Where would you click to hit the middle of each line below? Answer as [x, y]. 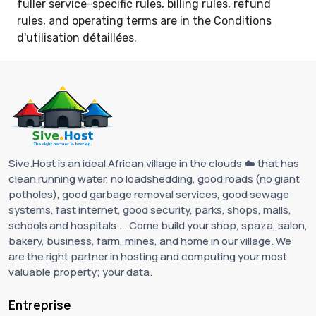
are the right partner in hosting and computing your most [148, 256]
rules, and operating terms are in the [115, 21]
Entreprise [40, 305]
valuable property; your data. [80, 272]
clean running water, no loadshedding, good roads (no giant [154, 178]
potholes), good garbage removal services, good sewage [149, 194]
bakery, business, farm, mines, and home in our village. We [150, 241]
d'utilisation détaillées [75, 38]
